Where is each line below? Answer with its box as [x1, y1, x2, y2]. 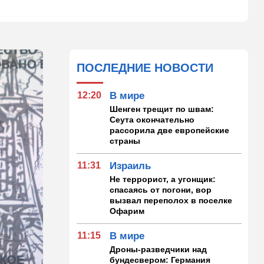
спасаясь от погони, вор [110, 184, 212, 194]
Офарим [110, 206, 145, 216]
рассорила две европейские [110, 125, 230, 135]
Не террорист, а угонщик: [110, 174, 216, 184]
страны [110, 136, 141, 146]
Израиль [110, 160, 151, 171]
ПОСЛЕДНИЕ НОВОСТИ [77, 61, 214, 74]
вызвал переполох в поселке [110, 195, 233, 205]
